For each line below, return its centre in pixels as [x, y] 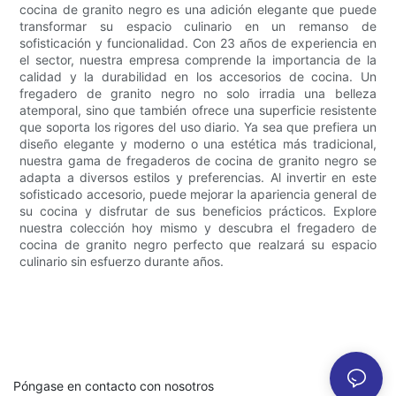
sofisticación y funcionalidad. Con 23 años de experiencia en [198, 42]
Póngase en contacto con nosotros [114, 385]
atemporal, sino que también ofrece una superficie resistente [198, 110]
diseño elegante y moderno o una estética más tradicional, [198, 143]
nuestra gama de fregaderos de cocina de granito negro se [198, 160]
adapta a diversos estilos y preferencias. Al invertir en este [198, 177]
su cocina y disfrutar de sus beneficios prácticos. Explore [198, 210]
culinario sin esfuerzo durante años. [122, 261]
